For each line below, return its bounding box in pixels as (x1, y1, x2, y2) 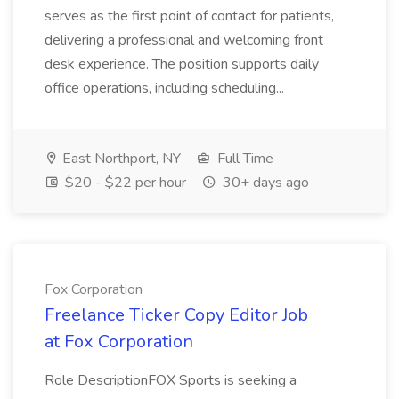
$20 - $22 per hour (61, 173, 186, 192)
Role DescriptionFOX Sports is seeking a (45, 370, 297, 390)
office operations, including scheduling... (45, 78, 288, 98)
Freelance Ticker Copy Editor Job (45, 303, 308, 327)
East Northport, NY (59, 149, 181, 168)
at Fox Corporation (45, 330, 193, 354)
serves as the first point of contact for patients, (45, 6, 334, 26)
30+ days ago (219, 173, 309, 192)
